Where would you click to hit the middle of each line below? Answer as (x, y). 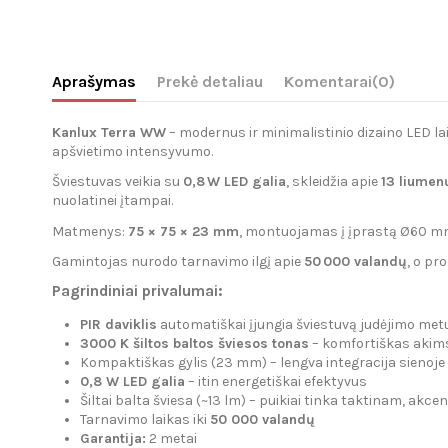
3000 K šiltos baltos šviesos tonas (194, 344)
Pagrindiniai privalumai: (137, 290)
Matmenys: (90, 231)
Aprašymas (94, 82)
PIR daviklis (118, 325)
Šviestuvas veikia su (117, 182)
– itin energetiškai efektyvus (276, 382)
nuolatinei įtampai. (112, 201)
